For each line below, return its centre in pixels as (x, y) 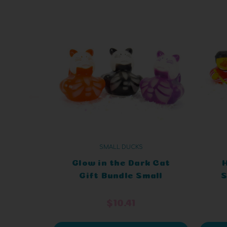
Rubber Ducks (121, 186)
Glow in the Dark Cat (121, 161)
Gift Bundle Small (121, 174)
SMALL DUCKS (121, 147)
